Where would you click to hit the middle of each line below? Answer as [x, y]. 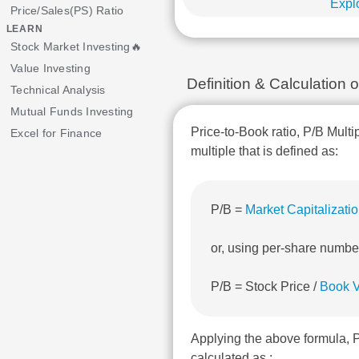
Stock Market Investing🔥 [76, 46]
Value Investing [50, 68]
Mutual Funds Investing [72, 111]
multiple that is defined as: [264, 151]
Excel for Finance [56, 133]
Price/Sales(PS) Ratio [67, 10]
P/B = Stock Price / [265, 286]
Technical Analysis [58, 90]
